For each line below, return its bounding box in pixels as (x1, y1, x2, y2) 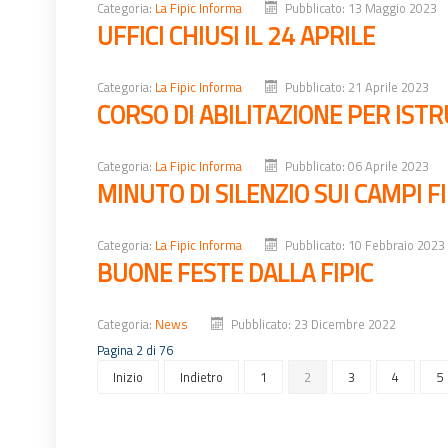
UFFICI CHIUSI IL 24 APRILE (97, 16, 375, 54)
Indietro (180, 366, 223, 387)
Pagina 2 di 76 (97, 339, 173, 360)
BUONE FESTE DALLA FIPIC (97, 253, 373, 291)
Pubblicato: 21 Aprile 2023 (285, 76, 430, 97)
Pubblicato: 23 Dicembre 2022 (231, 313, 397, 334)
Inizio (113, 366, 143, 387)
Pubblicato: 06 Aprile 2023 (285, 155, 430, 176)
